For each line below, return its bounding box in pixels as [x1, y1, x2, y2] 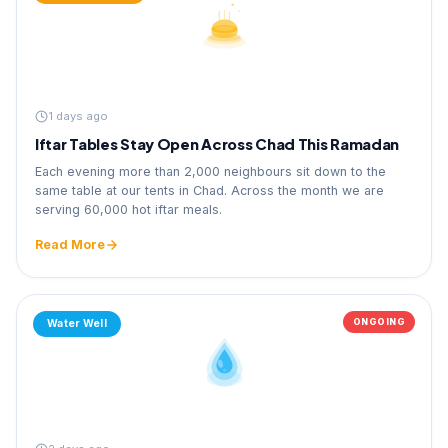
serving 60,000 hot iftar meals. [35, 202, 222, 217]
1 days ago [48, 109, 108, 123]
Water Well [47, 317, 107, 330]
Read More [35, 237, 105, 252]
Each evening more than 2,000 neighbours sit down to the [35, 164, 386, 179]
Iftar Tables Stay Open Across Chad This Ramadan [35, 135, 400, 153]
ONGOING [352, 316, 405, 327]
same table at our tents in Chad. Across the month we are [35, 183, 384, 198]
